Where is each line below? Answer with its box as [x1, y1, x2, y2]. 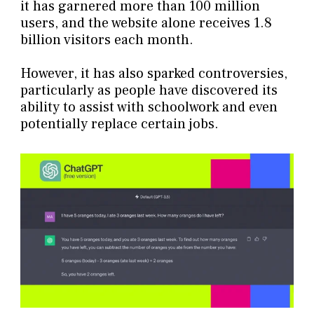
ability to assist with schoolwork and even [20, 97, 278, 116]
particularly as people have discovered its [20, 81, 278, 100]
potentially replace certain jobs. [20, 114, 219, 133]
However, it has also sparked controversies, [20, 64, 287, 83]
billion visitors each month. [20, 30, 193, 49]
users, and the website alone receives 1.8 [20, 13, 272, 32]
